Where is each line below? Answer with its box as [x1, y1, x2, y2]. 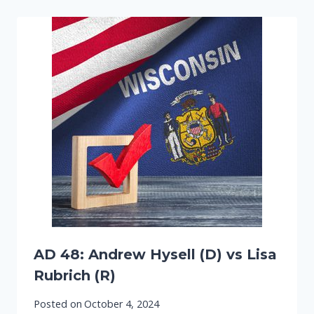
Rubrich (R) [34, 267, 116, 284]
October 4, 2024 [84, 297, 160, 311]
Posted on [34, 297, 82, 311]
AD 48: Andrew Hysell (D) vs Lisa [34, 246, 277, 263]
